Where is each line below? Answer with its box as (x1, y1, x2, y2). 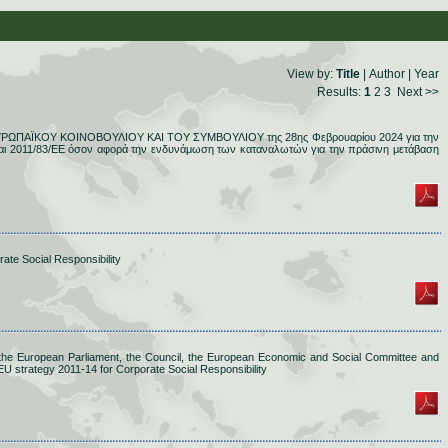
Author (369, 67, 405, 81)
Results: (317, 85, 364, 99)
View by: (287, 67, 336, 81)
